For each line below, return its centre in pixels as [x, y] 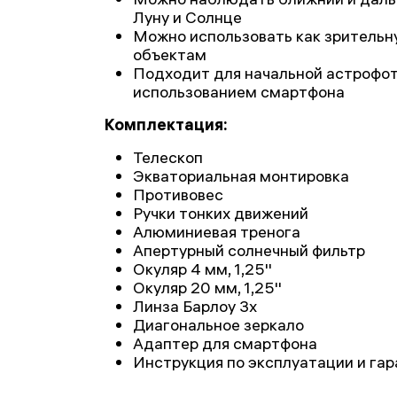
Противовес [178, 195]
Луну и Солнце [187, 17]
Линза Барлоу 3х [195, 306]
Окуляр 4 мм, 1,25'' [202, 269]
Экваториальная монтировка [241, 176]
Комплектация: [166, 125]
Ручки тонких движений [221, 213]
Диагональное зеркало [218, 325]
